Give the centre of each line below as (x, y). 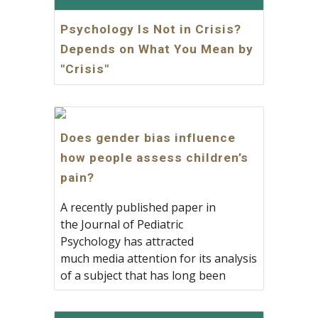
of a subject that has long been (143, 275)
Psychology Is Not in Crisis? (151, 29)
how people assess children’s (155, 157)
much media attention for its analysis (159, 258)
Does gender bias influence (148, 137)
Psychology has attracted (127, 241)
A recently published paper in (138, 207)
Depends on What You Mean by (157, 49)
